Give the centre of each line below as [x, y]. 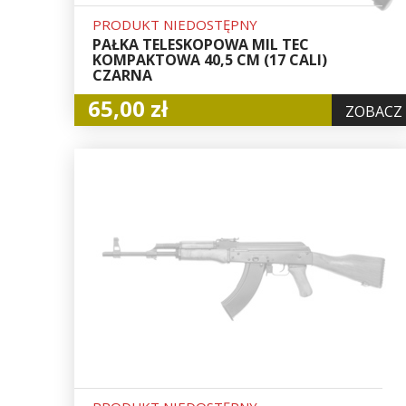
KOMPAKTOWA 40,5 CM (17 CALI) [210, 59]
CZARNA [122, 75]
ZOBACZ [374, 111]
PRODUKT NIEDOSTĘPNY [175, 24]
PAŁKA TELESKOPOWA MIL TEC [201, 44]
